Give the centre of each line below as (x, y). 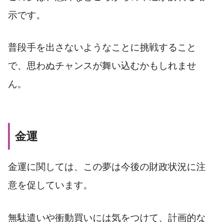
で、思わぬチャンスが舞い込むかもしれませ (102, 66)
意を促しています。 (50, 185)
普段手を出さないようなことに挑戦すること (102, 48)
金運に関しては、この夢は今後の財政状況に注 (107, 167)
